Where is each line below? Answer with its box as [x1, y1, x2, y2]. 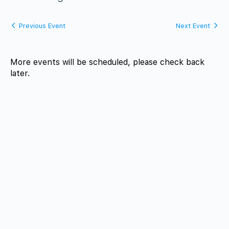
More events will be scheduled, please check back [10, 57, 204, 67]
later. [10, 68, 30, 79]
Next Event [176, 22, 210, 30]
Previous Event [19, 22, 65, 30]
